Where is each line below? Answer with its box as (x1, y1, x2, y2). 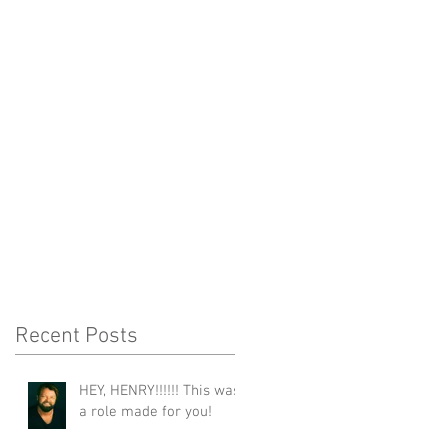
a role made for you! (79, 402, 212, 421)
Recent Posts (15, 322, 138, 350)
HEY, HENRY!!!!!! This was (79, 381, 183, 400)
